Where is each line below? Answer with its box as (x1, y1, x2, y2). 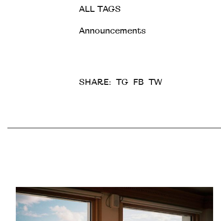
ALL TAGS (79, 4, 121, 14)
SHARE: (79, 77, 111, 87)
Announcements (79, 26, 146, 36)
